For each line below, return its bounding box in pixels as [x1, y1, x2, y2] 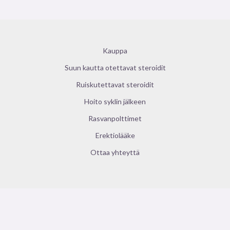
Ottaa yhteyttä [90, 148, 140, 157]
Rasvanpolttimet [88, 114, 142, 123]
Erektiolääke [95, 131, 135, 140]
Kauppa [103, 46, 127, 55]
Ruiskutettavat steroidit [76, 80, 154, 89]
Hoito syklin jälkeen [84, 97, 146, 106]
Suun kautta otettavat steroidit [64, 63, 166, 72]
